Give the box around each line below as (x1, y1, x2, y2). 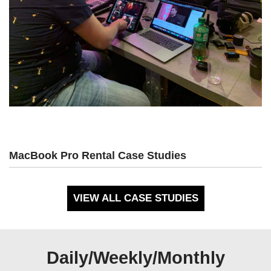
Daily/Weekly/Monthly (46, 247, 225, 267)
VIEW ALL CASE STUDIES (73, 192, 198, 204)
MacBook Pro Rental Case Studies (9, 149, 186, 162)
